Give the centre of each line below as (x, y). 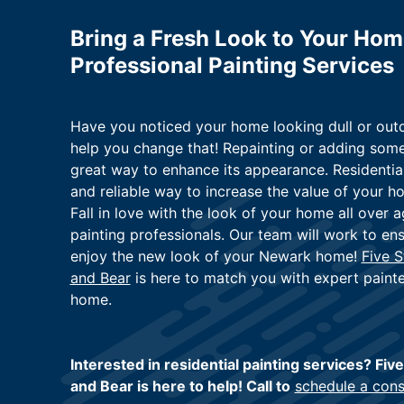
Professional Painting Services (232, 66)
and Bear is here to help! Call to (180, 386)
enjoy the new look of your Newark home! (216, 257)
